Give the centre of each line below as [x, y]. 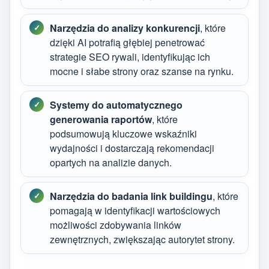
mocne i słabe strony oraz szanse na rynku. [142, 71]
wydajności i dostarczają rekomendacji [132, 148]
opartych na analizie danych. [111, 163]
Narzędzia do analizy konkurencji [125, 28]
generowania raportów [101, 119]
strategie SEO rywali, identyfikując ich [130, 57]
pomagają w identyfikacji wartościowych [135, 211]
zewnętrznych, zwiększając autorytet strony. [142, 240]
